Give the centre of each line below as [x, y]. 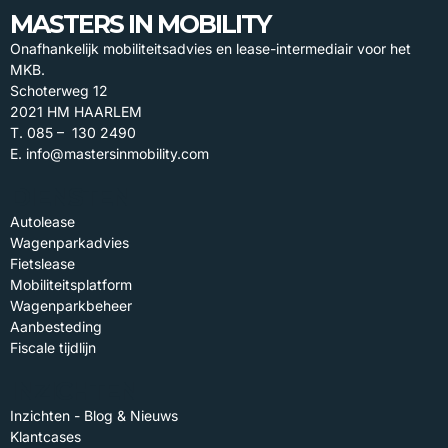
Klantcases [45, 436]
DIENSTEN [70, 197]
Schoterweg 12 [59, 90]
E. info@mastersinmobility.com [109, 153]
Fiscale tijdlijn [53, 347]
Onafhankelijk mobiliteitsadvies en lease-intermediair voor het [210, 48]
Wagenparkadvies [69, 242]
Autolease [42, 221]
